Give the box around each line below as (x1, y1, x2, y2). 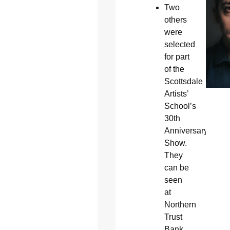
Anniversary (164, 126, 208, 135)
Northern (164, 200, 196, 209)
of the (164, 64, 184, 73)
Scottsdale (164, 76, 203, 86)
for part (164, 52, 189, 61)
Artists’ (164, 89, 188, 98)
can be (164, 163, 189, 172)
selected (164, 40, 195, 49)
